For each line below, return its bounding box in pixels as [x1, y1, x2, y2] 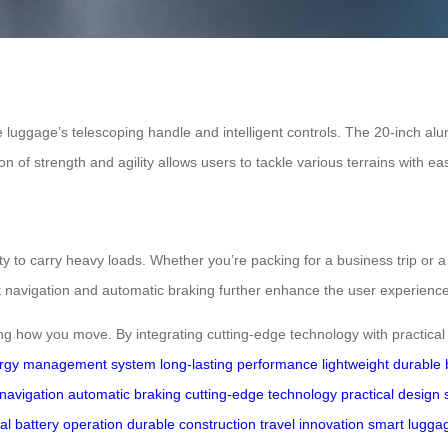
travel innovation [260, 416, 364, 433]
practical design [341, 386, 440, 403]
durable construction [127, 416, 256, 433]
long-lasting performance [160, 356, 318, 373]
